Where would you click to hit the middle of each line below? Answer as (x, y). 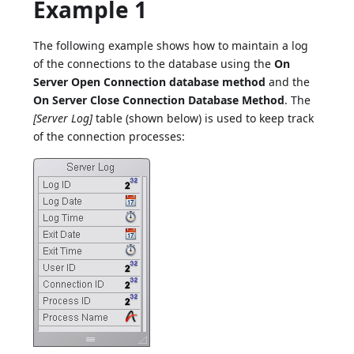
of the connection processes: (109, 137)
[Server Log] (63, 119)
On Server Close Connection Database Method (159, 100)
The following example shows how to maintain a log (171, 46)
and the (288, 82)
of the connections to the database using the (154, 64)
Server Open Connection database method (150, 82)
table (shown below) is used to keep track (203, 119)
